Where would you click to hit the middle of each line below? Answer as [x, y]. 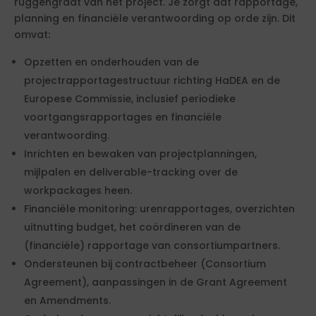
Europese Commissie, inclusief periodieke [130, 99]
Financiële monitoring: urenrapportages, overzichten [159, 209]
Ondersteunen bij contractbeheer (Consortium [145, 264]
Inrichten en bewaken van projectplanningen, [140, 154]
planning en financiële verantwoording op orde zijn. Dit [155, 19]
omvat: [32, 35]
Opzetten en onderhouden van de [111, 62]
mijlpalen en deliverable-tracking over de [131, 172]
